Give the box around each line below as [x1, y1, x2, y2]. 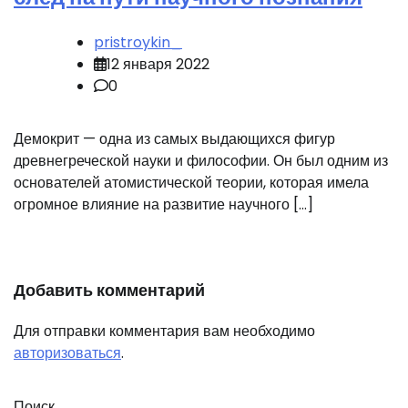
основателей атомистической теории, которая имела [14, 172, 369, 194]
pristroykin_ [94, 32, 182, 54]
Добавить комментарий [14, 279, 205, 302]
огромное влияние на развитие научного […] [14, 194, 313, 216]
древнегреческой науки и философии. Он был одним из [14, 150, 388, 172]
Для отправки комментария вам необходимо [14, 321, 315, 342]
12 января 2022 [107, 54, 209, 76]
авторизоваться [14, 342, 121, 364]
